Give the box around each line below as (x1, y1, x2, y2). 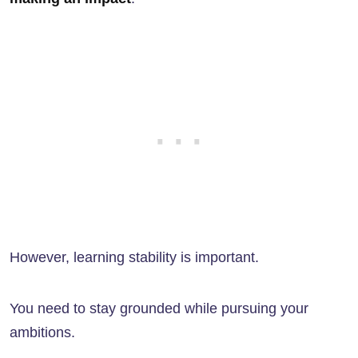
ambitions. (10, 324, 75, 341)
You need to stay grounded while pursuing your (10, 300, 308, 317)
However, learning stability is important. (10, 249, 259, 266)
